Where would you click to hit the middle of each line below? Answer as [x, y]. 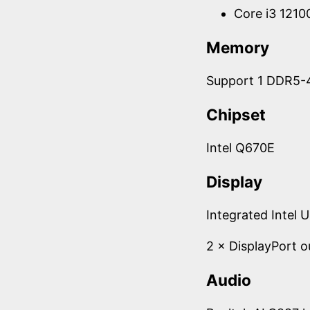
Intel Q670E [240, 148]
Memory [238, 47]
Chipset [236, 114]
